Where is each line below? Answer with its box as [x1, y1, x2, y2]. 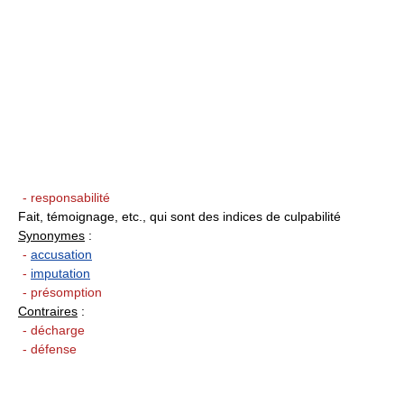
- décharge [23, 323, 85, 338]
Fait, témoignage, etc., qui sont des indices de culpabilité [18, 209, 341, 225]
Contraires [18, 304, 78, 319]
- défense [23, 342, 77, 357]
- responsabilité [23, 190, 110, 206]
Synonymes [18, 228, 85, 243]
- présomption [23, 285, 102, 300]
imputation [31, 266, 90, 281]
